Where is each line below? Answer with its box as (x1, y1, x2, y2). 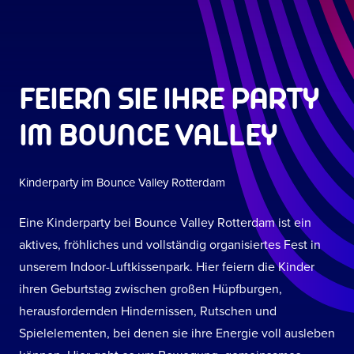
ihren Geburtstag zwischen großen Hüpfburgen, (19, 281, 282, 297)
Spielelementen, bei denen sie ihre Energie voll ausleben (19, 326, 335, 341)
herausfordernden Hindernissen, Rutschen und (19, 303, 277, 319)
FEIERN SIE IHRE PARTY (19, 82, 318, 115)
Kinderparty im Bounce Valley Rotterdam (19, 175, 225, 190)
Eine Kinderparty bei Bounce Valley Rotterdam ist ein (19, 215, 311, 231)
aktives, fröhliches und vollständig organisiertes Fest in (19, 237, 321, 253)
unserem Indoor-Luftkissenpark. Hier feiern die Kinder (19, 259, 314, 275)
